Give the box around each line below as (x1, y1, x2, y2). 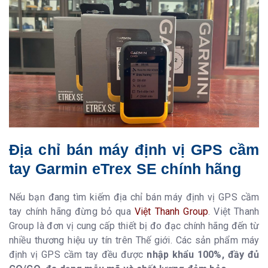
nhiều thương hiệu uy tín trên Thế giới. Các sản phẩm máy (9, 234, 259, 246)
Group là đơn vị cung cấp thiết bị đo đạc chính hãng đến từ (9, 220, 259, 232)
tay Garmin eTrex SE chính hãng (9, 160, 241, 177)
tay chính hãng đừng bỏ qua (9, 206, 135, 218)
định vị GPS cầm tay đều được (9, 249, 147, 261)
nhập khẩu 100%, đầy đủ (147, 249, 259, 261)
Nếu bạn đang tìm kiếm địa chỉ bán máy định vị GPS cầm (9, 191, 259, 203)
